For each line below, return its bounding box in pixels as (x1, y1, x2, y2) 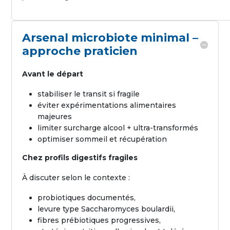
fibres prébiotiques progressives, (37, 216, 161, 225)
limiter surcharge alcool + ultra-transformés (37, 123, 199, 132)
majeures (37, 112, 72, 121)
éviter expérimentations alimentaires (37, 101, 177, 110)
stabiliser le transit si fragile (37, 89, 140, 99)
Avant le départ (22, 69, 84, 79)
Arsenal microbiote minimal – (22, 31, 199, 45)
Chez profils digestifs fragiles (22, 153, 138, 162)
